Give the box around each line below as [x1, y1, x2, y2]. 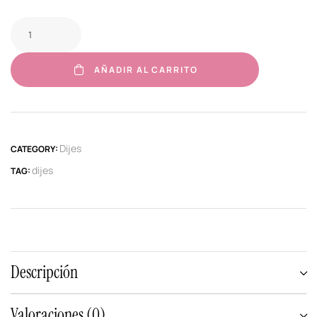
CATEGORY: [11, 143, 59, 156]
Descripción [11, 261, 78, 284]
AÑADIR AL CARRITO [93, 63, 198, 76]
